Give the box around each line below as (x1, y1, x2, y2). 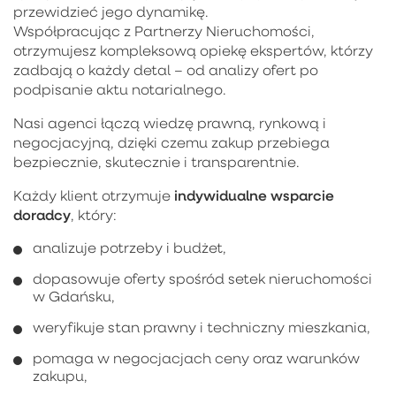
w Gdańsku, (33, 286, 115, 305)
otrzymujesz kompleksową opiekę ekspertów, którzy (13, 41, 373, 59)
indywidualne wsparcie (174, 185, 334, 204)
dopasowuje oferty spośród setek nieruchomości (33, 269, 372, 287)
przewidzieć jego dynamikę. (13, 2, 209, 20)
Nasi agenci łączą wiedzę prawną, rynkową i (13, 113, 326, 132)
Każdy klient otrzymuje (13, 186, 174, 204)
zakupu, (33, 366, 88, 385)
